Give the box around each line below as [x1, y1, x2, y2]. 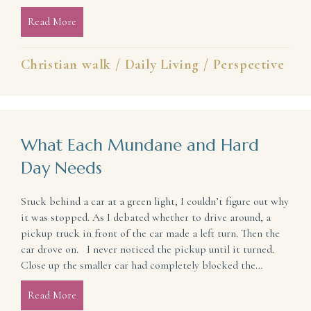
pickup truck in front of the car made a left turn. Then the [21, 226, 280, 241]
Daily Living [124, 56, 200, 74]
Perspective [212, 56, 285, 74]
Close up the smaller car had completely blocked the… [21, 258, 263, 273]
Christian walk [21, 56, 112, 74]
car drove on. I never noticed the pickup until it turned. [21, 242, 274, 257]
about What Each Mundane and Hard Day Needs [76, 288, 292, 303]
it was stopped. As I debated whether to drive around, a [21, 210, 271, 225]
